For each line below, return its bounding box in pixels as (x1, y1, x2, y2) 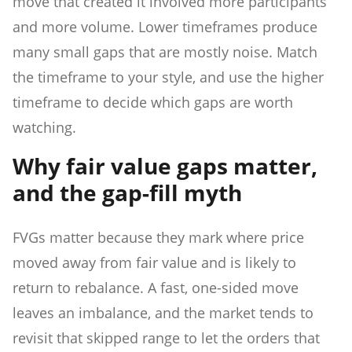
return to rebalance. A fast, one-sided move (13, 277, 299, 297)
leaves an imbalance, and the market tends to (13, 302, 313, 322)
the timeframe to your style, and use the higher (13, 67, 324, 86)
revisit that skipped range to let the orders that (13, 328, 320, 347)
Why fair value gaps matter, (13, 150, 317, 181)
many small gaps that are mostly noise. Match (13, 42, 317, 61)
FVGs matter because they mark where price (13, 227, 304, 247)
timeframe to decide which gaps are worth (13, 92, 293, 112)
